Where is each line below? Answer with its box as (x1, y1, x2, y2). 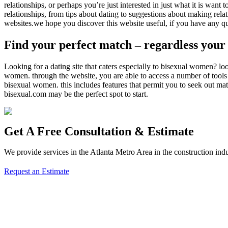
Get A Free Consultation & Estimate (4, 125, 194, 138)
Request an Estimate (4, 167, 69, 176)
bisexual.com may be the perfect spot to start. (4, 90, 148, 99)
